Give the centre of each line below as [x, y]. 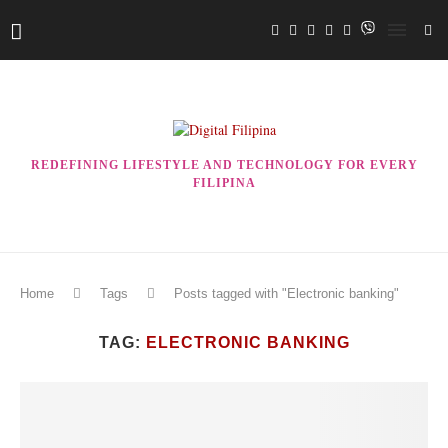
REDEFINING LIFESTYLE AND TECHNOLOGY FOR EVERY [224, 165]
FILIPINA [224, 183]
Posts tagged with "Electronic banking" [286, 293]
